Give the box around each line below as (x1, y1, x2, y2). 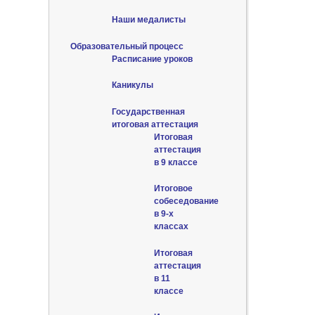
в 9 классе (153, 157, 198, 167)
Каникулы (112, 80, 153, 91)
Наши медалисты (112, 15, 186, 25)
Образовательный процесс (70, 41, 184, 51)
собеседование (153, 196, 219, 207)
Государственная (112, 106, 185, 117)
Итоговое (153, 184, 193, 194)
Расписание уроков (112, 53, 193, 64)
